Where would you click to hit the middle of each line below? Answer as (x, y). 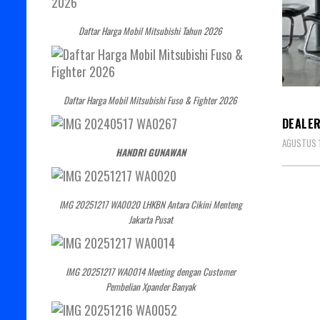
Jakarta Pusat (150, 219)
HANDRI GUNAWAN (150, 152)
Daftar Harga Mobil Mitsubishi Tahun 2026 (151, 30)
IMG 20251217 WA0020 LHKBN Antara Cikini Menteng (150, 204)
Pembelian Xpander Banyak (150, 286)
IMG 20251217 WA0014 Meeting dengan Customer (150, 271)
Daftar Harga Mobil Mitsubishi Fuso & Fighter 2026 (151, 100)
